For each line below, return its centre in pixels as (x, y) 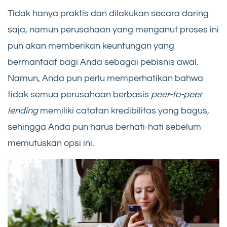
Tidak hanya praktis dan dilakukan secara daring (108, 14)
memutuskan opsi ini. (51, 143)
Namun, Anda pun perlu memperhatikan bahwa (105, 79)
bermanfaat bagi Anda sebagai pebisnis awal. (103, 62)
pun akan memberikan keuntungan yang (91, 46)
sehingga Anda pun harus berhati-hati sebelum (104, 127)
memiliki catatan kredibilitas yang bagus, (125, 111)
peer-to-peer (177, 95)
